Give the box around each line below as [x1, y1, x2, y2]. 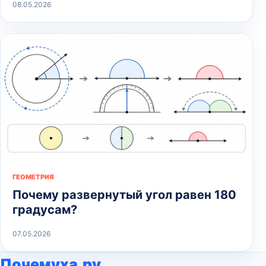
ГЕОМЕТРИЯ [12, 172, 54, 181]
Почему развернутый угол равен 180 [12, 187, 236, 202]
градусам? [12, 202, 77, 217]
